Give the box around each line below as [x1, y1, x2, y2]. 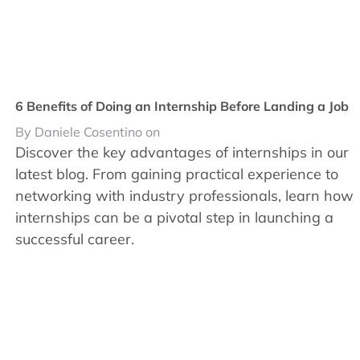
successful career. [15, 229, 135, 248]
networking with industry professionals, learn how [15, 186, 354, 205]
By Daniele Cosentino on [15, 123, 161, 140]
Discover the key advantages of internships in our [15, 142, 350, 162]
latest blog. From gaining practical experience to [15, 164, 339, 183]
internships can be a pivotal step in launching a [15, 207, 334, 227]
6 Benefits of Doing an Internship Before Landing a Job [15, 97, 350, 114]
